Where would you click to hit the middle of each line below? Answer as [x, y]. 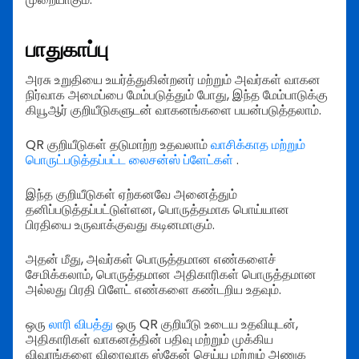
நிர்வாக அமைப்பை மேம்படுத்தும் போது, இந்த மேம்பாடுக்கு [177, 95]
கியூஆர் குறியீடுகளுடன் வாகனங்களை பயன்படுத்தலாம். [173, 111]
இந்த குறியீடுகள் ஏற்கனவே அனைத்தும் [131, 195]
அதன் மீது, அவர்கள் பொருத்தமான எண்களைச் [151, 260]
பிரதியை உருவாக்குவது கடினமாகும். [120, 225]
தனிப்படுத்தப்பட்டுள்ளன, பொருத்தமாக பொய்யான [157, 210]
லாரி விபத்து [81, 325]
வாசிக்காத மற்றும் [258, 145]
